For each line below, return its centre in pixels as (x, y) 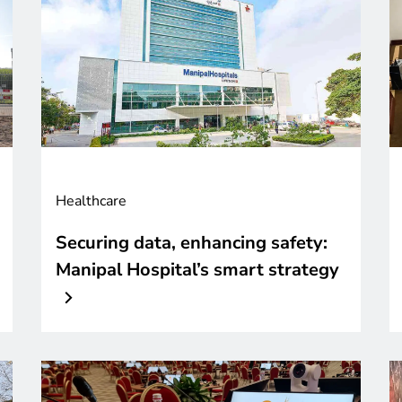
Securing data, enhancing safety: (192, 242)
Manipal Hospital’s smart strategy (197, 269)
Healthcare (91, 201)
